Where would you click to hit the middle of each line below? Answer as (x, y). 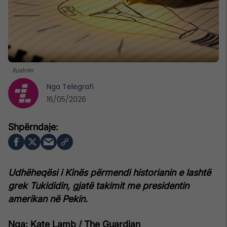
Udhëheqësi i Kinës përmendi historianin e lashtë (109, 172)
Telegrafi (78, 86)
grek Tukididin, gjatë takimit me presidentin (99, 185)
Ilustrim (23, 70)
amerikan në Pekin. (48, 199)
